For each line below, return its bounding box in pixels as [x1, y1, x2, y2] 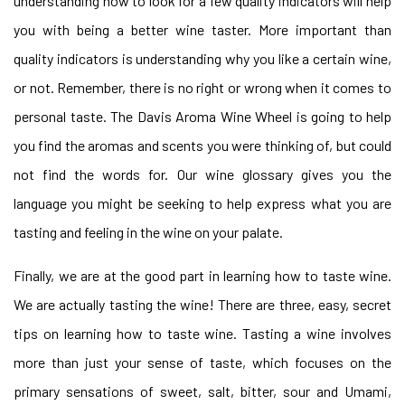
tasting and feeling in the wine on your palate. [14, 223, 283, 240]
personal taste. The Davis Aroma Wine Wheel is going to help [14, 108, 391, 125]
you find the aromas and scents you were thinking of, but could [14, 137, 391, 154]
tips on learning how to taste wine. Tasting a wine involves [14, 325, 391, 342]
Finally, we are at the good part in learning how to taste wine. [14, 267, 391, 284]
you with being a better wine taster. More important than [14, 21, 391, 38]
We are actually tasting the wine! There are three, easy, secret [14, 296, 391, 313]
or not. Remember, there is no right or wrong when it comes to [14, 79, 391, 96]
